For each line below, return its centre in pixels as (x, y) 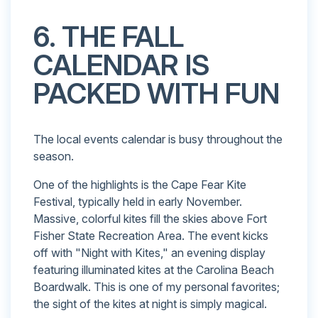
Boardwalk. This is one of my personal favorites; (157, 286)
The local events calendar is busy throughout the (158, 139)
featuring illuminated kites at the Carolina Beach (154, 269)
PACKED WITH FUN (157, 93)
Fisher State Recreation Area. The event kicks (151, 235)
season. (54, 156)
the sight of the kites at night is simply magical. (150, 303)
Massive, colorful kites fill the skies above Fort (150, 218)
